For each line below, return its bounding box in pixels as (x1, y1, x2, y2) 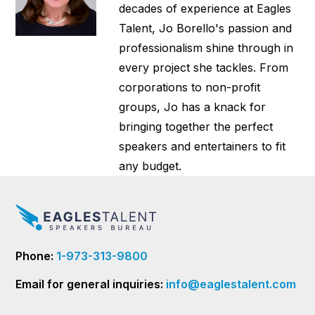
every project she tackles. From (119, 60, 289, 75)
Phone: (15, 249, 57, 264)
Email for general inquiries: (15, 277, 167, 292)
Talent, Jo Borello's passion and (119, 20, 292, 35)
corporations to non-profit (119, 79, 261, 94)
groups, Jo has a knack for (119, 99, 266, 114)
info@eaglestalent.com (166, 277, 297, 292)
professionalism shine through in (119, 40, 294, 55)
